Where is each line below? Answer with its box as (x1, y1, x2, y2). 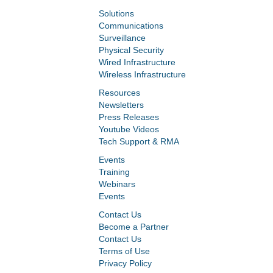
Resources (99, 88, 140, 98)
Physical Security (99, 45, 164, 55)
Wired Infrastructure (99, 57, 175, 68)
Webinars (99, 179, 135, 190)
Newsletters (99, 100, 144, 110)
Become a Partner (99, 222, 169, 232)
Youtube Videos (99, 124, 159, 135)
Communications (99, 21, 163, 31)
